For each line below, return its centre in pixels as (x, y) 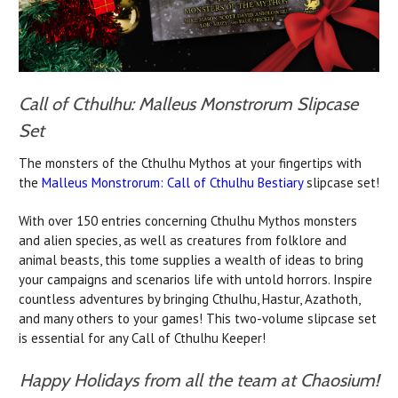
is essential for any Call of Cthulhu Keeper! (142, 338)
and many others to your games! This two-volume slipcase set (198, 318)
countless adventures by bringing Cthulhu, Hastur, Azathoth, (189, 298)
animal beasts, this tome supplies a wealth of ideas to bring (191, 259)
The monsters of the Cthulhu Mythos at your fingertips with (190, 163)
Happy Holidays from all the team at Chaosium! (199, 380)
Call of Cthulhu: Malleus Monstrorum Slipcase (188, 103)
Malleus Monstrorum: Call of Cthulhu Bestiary (172, 182)
